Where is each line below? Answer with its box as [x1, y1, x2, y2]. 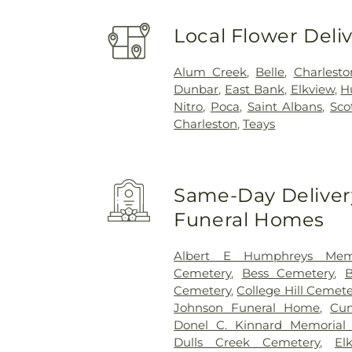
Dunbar [174, 81, 219, 97]
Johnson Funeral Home [174, 299, 321, 315]
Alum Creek [174, 64, 247, 79]
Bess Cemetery [241, 265, 335, 280]
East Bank [225, 81, 284, 97]
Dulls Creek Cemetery [174, 334, 321, 350]
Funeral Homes [174, 207, 324, 231]
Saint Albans [247, 98, 323, 114]
